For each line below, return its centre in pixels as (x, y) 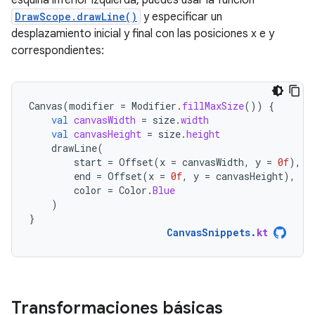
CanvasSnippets (208, 233)
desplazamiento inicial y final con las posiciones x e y (143, 34)
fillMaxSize (213, 106)
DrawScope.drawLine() (76, 17)
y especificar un (181, 17)
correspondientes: (58, 51)
